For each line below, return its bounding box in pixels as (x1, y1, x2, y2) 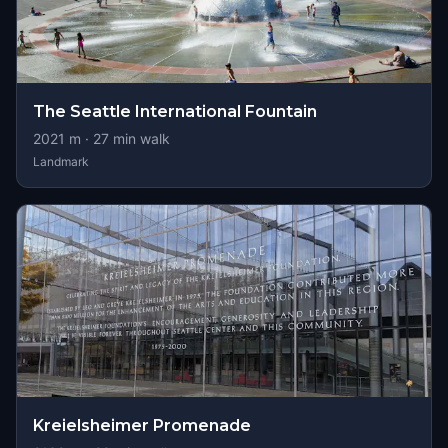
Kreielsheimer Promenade (33, 416, 251, 435)
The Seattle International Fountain (33, 102, 317, 121)
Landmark (33, 154, 89, 169)
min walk (109, 130, 170, 147)
